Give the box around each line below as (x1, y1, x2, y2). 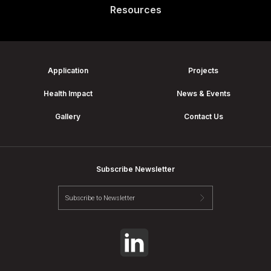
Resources (109, 4, 162, 16)
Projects (188, 66, 218, 76)
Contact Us (183, 112, 223, 122)
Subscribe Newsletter (96, 165, 175, 174)
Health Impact (43, 89, 93, 99)
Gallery (55, 112, 80, 122)
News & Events (176, 89, 230, 99)
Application (47, 66, 88, 76)
